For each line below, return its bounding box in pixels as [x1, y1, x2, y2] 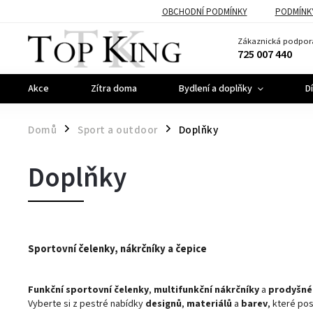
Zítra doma [91, 82, 137, 96]
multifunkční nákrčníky [154, 283, 259, 297]
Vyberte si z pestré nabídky [28, 297, 145, 311]
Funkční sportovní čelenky [28, 283, 149, 297]
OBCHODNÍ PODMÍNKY [161, 5, 247, 18]
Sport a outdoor [78, 122, 158, 138]
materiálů [187, 297, 232, 311]
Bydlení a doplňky [179, 82, 252, 96]
